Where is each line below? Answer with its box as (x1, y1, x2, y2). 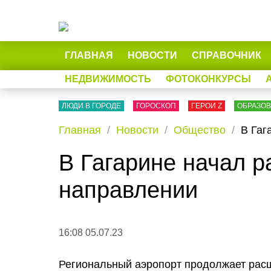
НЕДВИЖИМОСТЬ (65, 74, 151, 84)
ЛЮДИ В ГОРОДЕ (62, 102, 121, 110)
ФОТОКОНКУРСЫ (166, 74, 251, 84)
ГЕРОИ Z (191, 102, 222, 110)
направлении (59, 177, 198, 203)
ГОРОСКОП (136, 102, 176, 110)
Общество (174, 124, 226, 136)
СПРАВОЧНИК (192, 50, 261, 60)
